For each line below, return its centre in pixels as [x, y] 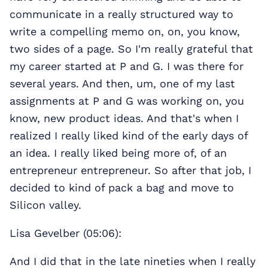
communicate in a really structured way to [121, 14]
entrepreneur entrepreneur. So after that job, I [130, 170]
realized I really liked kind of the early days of [129, 136]
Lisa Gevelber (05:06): [66, 233]
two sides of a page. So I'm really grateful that [131, 49]
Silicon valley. [45, 205]
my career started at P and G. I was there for [127, 66]
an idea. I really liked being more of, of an [118, 153]
